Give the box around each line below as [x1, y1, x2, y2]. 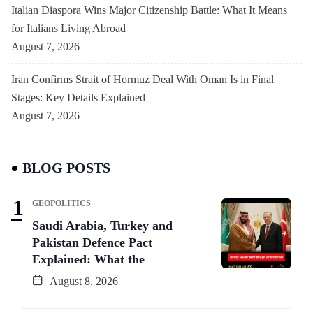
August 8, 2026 [47, 275, 118, 287]
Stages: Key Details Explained [11, 91, 148, 103]
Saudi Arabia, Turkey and [32, 218, 173, 233]
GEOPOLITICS [32, 198, 91, 208]
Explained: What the [32, 252, 145, 266]
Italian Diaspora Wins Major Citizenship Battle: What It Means [11, 3, 287, 16]
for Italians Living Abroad [11, 22, 126, 34]
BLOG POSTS [22, 159, 110, 175]
